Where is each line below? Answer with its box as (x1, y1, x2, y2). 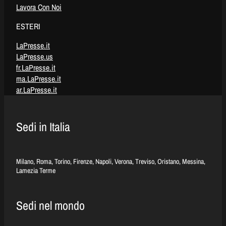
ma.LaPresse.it (16, 73, 61, 84)
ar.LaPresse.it (16, 84, 57, 95)
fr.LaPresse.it (16, 62, 55, 73)
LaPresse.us (16, 50, 53, 62)
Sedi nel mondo (16, 197, 85, 213)
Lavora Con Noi (16, 1, 62, 13)
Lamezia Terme (16, 165, 55, 175)
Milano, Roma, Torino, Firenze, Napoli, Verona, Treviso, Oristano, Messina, (16, 156, 205, 166)
